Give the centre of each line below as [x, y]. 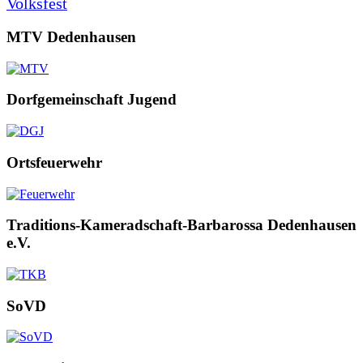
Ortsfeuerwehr [54, 162]
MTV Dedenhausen [71, 36]
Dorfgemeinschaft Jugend [92, 100]
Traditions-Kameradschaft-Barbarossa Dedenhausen [181, 225]
